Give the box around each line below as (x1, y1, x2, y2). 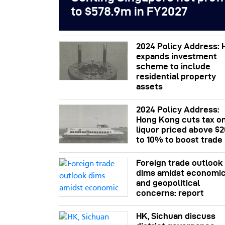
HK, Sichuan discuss (136, 211, 216, 220)
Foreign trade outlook (136, 158, 223, 167)
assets (136, 81, 163, 91)
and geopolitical (136, 178, 200, 187)
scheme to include (136, 61, 211, 71)
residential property (136, 71, 216, 81)
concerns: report (136, 188, 204, 197)
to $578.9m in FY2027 (71, 4, 187, 18)
